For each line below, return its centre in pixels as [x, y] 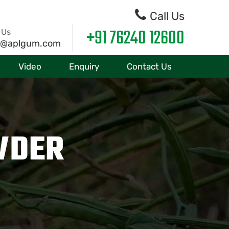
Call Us [166, 16]
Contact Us [149, 66]
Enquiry [84, 66]
